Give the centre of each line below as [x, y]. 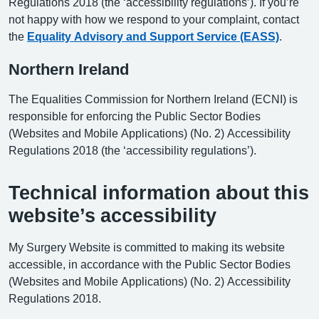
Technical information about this [159, 193]
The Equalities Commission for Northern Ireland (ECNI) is [153, 99]
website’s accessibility [113, 215]
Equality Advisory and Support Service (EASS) [153, 36]
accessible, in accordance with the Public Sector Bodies [150, 264]
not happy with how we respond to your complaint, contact [154, 19]
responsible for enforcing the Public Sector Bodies [135, 116]
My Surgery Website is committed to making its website [147, 247]
